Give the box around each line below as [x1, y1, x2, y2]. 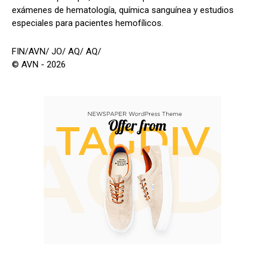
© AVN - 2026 [12, 59, 66, 70]
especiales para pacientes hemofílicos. [12, 17, 163, 28]
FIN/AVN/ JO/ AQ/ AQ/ [12, 46, 101, 57]
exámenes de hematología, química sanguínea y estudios [12, 4, 234, 15]
